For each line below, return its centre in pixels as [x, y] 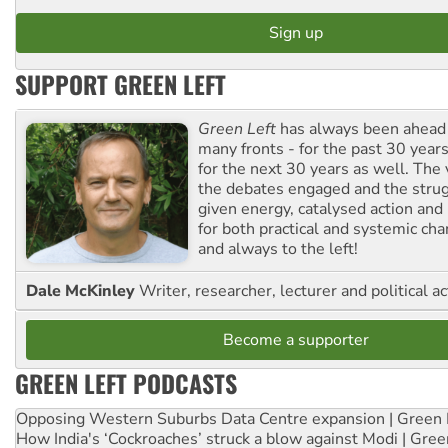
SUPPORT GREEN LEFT [120, 84]
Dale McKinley [82, 290]
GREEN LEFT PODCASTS [126, 382]
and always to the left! [278, 249]
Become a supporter [296, 339]
